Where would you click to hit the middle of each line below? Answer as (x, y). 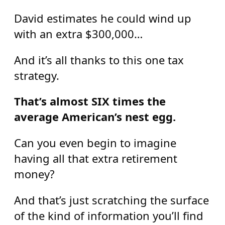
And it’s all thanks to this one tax (99, 60)
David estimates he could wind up (102, 18)
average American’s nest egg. (95, 117)
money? (34, 174)
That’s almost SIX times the (90, 101)
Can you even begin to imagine (95, 142)
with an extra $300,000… (78, 34)
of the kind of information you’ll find (108, 215)
